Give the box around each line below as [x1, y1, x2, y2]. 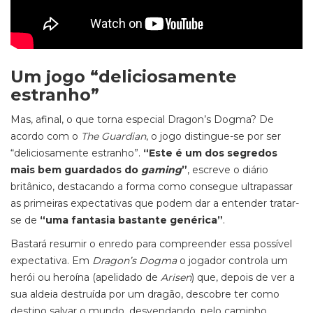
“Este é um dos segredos [143, 147, 277, 159]
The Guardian [81, 130, 146, 143]
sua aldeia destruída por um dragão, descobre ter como [10, 288, 279, 300]
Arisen [161, 271, 191, 284]
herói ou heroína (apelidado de [10, 271, 161, 284]
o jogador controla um [177, 254, 288, 267]
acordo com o [10, 130, 81, 143]
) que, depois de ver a [191, 271, 295, 284]
